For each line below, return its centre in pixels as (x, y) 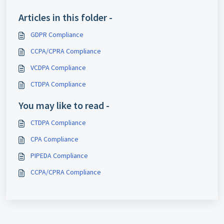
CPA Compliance (54, 139)
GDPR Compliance (57, 34)
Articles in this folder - (65, 17)
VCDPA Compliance (58, 67)
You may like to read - (64, 105)
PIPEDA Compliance (59, 155)
